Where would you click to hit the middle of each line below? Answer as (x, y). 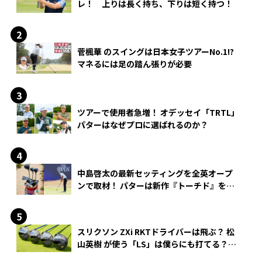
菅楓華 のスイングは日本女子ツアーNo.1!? (156, 52)
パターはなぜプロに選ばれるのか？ (143, 124)
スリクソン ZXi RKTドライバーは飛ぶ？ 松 (156, 232)
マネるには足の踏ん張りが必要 (135, 64)
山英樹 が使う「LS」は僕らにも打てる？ (157, 244)
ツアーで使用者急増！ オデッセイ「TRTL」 (158, 112)
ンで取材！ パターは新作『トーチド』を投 (156, 185)
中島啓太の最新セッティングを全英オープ (155, 173)
